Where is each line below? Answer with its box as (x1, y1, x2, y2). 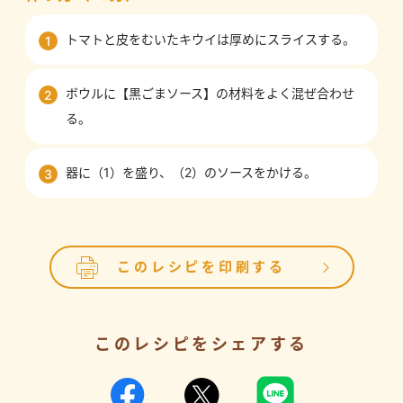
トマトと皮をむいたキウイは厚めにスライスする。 (66, 31, 355, 47)
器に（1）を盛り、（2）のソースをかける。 (66, 164, 317, 180)
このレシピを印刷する (117, 258, 286, 276)
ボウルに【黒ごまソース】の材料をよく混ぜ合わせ (66, 85, 354, 101)
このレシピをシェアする (94, 334, 309, 354)
